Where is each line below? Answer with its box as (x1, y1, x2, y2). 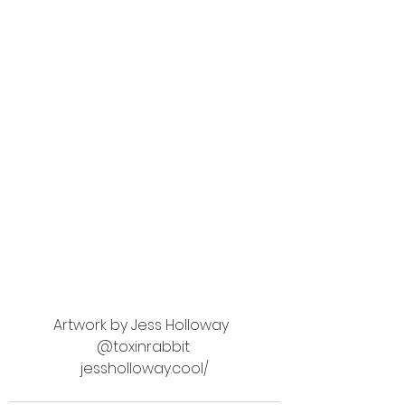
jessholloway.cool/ (80, 357, 209, 379)
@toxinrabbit (96, 335, 193, 357)
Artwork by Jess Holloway (53, 314, 236, 335)
